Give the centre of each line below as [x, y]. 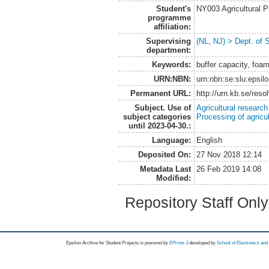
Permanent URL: [160, 94]
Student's [173, 9]
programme [169, 18]
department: [168, 50]
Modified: [173, 178]
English [210, 141]
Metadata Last [165, 169]
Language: [171, 141]
